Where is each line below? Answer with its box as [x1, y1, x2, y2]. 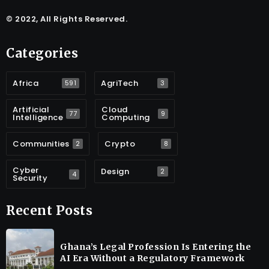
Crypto [104, 138, 135, 150]
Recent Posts [6, 203, 92, 219]
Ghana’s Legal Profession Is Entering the [60, 241, 251, 253]
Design [101, 166, 130, 178]
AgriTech [101, 77, 139, 89]
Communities [13, 138, 70, 150]
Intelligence [13, 112, 63, 124]
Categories [6, 46, 78, 62]
